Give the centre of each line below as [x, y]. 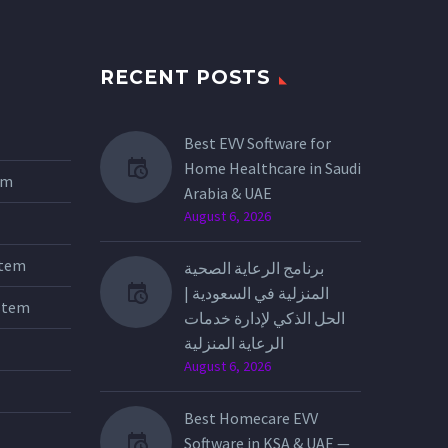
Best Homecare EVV [251, 418]
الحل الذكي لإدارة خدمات [264, 318]
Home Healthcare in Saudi [272, 168]
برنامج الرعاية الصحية [254, 268]
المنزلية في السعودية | [256, 293]
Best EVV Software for [257, 143]
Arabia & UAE [228, 193]
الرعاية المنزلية [234, 343]
